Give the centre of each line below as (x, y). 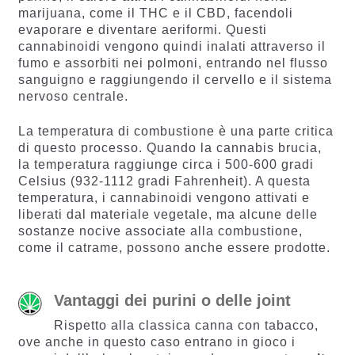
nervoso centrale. (73, 96)
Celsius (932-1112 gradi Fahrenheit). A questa (164, 181)
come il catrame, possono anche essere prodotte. (174, 247)
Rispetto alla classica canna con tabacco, (186, 326)
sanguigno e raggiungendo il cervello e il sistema (175, 80)
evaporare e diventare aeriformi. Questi (142, 30)
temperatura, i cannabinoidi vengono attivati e (164, 197)
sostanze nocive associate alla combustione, (160, 231)
